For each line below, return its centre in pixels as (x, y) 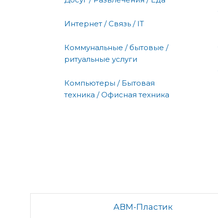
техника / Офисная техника (117, 94)
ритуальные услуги (101, 59)
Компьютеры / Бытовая (109, 83)
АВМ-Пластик (143, 207)
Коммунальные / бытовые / (116, 47)
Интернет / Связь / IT (104, 23)
